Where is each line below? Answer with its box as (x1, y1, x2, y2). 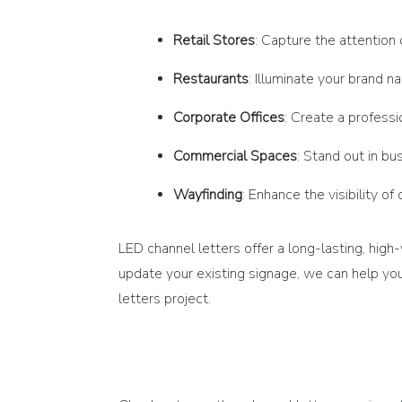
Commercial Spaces (173, 146, 297, 166)
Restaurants (173, 69, 249, 89)
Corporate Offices (173, 108, 284, 127)
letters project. (118, 289, 211, 309)
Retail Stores (173, 31, 255, 50)
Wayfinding (173, 185, 242, 205)
